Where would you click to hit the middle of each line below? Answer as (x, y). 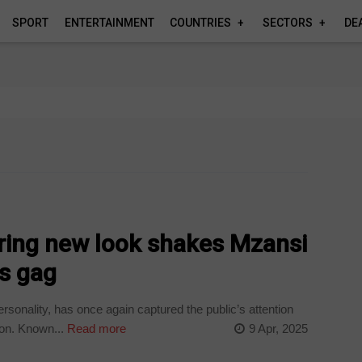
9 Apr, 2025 (278, 328)
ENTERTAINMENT (109, 23)
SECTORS (288, 23)
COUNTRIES (201, 23)
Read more (95, 328)
